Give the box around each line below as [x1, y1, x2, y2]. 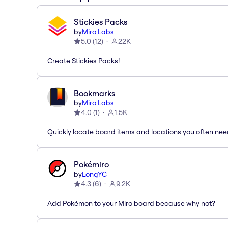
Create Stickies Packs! [47, 55, 120, 65]
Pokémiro [74, 159, 109, 169]
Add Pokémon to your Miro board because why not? [47, 198, 215, 208]
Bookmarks [74, 88, 115, 98]
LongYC [82, 169, 107, 179]
